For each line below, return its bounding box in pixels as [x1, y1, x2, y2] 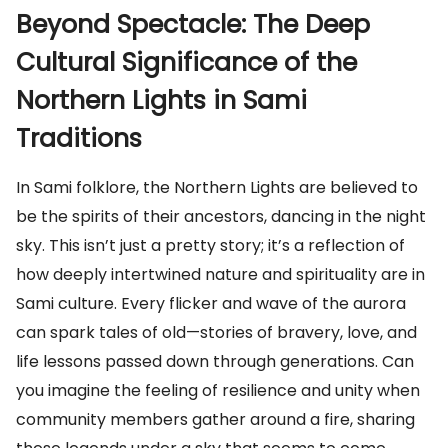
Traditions [16, 121, 142, 156]
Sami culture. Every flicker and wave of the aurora [16, 292, 406, 315]
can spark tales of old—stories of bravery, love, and [16, 321, 417, 344]
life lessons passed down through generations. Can [16, 350, 414, 373]
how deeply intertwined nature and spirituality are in [16, 263, 425, 286]
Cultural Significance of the [16, 45, 357, 80]
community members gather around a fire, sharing [16, 408, 415, 431]
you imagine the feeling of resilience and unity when [16, 379, 420, 402]
